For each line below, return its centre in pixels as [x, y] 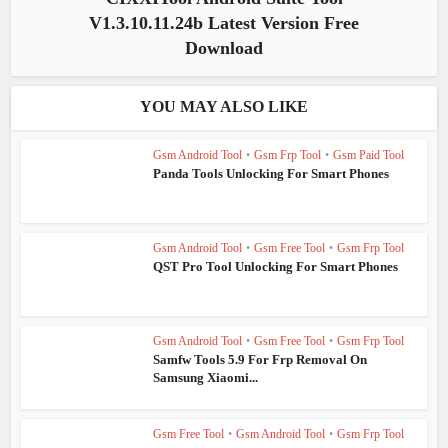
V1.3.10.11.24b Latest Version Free [224, 23]
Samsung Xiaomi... [206, 377]
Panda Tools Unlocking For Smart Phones [271, 174]
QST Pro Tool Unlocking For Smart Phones [276, 267]
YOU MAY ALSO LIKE [224, 107]
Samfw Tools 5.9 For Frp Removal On [260, 359]
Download [224, 48]
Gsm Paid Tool [369, 155]
